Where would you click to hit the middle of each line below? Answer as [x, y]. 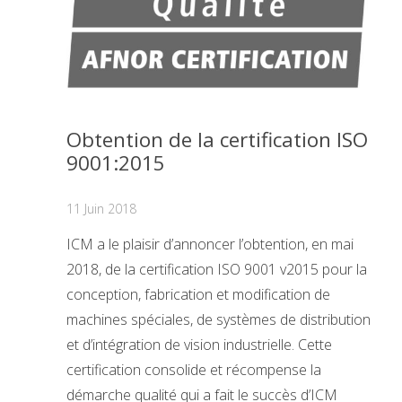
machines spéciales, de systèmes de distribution [218, 320]
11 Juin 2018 [101, 208]
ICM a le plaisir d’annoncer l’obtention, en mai [210, 245]
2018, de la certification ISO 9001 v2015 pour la [217, 270]
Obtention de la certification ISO [217, 139]
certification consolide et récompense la [194, 370]
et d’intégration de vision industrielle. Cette [199, 345]
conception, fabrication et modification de [198, 295]
